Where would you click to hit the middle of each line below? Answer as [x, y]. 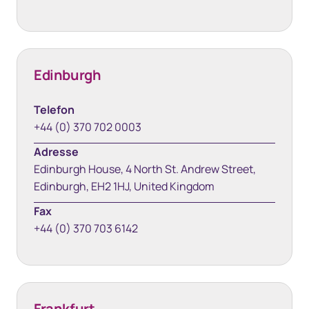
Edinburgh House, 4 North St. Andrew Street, [145, 169]
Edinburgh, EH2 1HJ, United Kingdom [124, 186]
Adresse [56, 152]
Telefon [54, 110]
